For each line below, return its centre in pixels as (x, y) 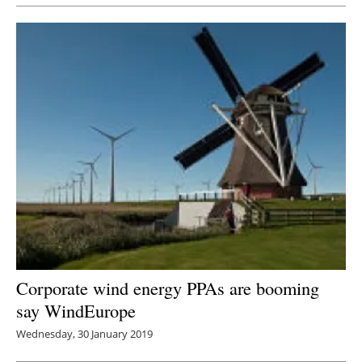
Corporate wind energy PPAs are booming (168, 287)
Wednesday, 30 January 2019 (84, 333)
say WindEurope (76, 310)
